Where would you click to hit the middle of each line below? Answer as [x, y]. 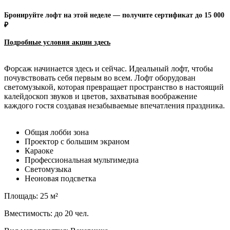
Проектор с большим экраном [77, 141]
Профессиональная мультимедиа [82, 160]
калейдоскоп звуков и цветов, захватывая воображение [101, 96]
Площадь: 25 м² [31, 196]
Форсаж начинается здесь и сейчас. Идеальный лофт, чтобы [109, 68]
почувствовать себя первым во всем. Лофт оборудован [100, 78]
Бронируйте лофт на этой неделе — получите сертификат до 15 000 [114, 15]
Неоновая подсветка [60, 178]
